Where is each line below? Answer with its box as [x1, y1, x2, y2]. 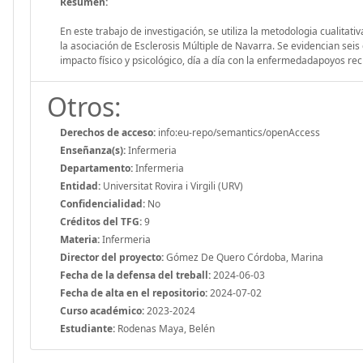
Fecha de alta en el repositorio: [60, 285, 207, 300]
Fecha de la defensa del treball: [60, 267, 211, 282]
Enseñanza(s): [60, 143, 126, 157]
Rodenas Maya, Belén [115, 321, 215, 335]
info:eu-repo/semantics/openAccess [156, 125, 320, 139]
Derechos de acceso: [60, 125, 156, 139]
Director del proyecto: [60, 250, 164, 264]
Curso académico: [60, 303, 144, 318]
